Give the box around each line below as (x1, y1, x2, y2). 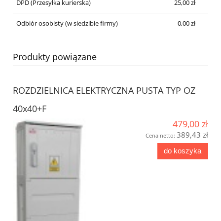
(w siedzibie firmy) (63, 18, 118, 28)
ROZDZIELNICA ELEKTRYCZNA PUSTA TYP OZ (13, 84, 195, 96)
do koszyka (164, 147, 202, 155)
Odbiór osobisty (16, 18, 64, 28)
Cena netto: (146, 131, 177, 139)
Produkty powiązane (13, 50, 97, 63)
